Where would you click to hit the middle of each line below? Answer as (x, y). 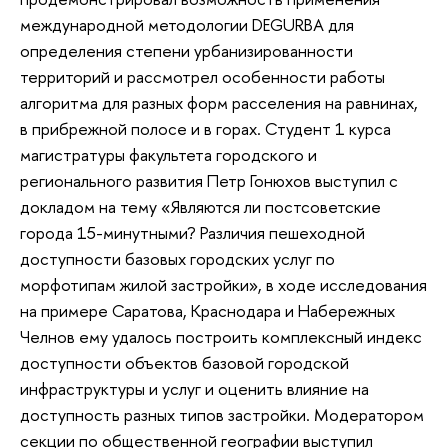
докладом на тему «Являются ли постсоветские (200, 207)
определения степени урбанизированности (186, 51)
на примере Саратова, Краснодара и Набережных (207, 311)
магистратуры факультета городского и (168, 155)
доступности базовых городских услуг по (177, 259)
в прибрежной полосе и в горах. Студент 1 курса (205, 129)
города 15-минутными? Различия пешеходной (192, 233)
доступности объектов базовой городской (184, 363)
